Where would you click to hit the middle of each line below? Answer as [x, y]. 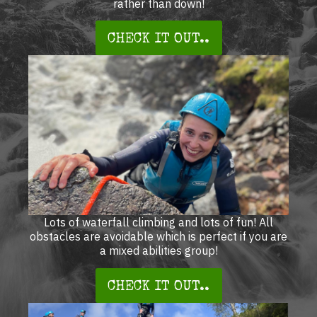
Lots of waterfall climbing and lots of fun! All [158, 223]
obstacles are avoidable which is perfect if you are [158, 237]
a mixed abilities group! [158, 251]
